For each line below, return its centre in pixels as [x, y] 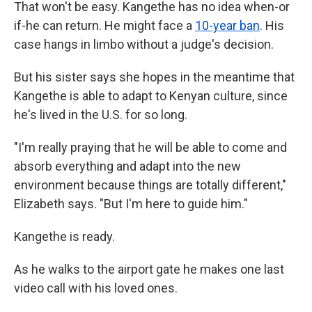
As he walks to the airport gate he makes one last [149, 269]
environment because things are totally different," [150, 185]
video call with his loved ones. [96, 288]
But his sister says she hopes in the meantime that [154, 77]
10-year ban [227, 25]
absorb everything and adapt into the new [127, 166]
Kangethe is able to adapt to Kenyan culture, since [151, 96]
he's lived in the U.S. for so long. [101, 115]
